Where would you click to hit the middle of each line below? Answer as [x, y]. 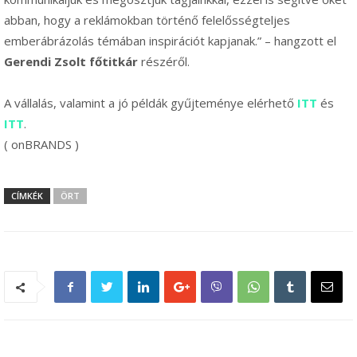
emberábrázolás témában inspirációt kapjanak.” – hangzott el [170, 41]
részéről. [164, 62]
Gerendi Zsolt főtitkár [71, 62]
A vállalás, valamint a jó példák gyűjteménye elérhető [151, 103]
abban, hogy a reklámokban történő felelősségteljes [147, 20]
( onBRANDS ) [41, 145]
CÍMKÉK [27, 196]
